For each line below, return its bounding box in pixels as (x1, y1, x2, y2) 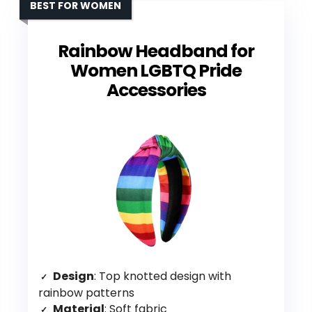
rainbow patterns (38, 284, 134, 301)
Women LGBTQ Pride (70, 58, 242, 83)
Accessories (106, 77, 206, 102)
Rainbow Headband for (58, 38, 254, 63)
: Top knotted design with (94, 267, 231, 284)
